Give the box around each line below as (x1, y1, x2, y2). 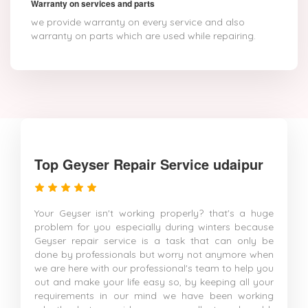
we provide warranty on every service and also (31, 16, 245, 28)
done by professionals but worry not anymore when (34, 248, 274, 261)
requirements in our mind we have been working (34, 289, 274, 302)
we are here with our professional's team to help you (34, 262, 274, 274)
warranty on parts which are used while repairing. (31, 30, 256, 42)
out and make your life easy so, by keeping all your (34, 276, 274, 288)
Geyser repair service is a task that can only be (34, 234, 274, 247)
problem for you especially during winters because (34, 221, 274, 233)
